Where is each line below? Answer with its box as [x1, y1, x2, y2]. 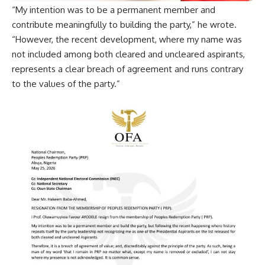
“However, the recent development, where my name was [12, 33, 242, 45]
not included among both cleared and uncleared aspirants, [12, 48, 245, 60]
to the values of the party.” [12, 77, 120, 89]
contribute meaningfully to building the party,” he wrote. [12, 18, 237, 30]
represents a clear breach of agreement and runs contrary [12, 63, 243, 75]
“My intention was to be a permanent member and [12, 4, 215, 15]
